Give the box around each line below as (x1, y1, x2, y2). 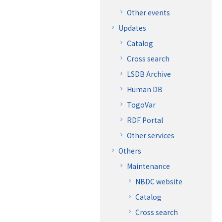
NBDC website (135, 176, 182, 186)
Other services (127, 130, 174, 140)
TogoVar (127, 99, 156, 110)
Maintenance (127, 161, 170, 171)
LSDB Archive (127, 68, 171, 79)
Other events (127, 7, 170, 17)
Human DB (127, 84, 163, 94)
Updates (118, 22, 146, 33)
